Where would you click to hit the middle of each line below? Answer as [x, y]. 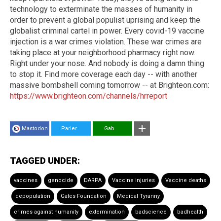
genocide [61, 181]
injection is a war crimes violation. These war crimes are [106, 42]
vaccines [26, 181]
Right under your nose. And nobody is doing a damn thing [107, 64]
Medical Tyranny [138, 196]
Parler [66, 129]
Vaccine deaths [186, 181]
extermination [107, 212]
